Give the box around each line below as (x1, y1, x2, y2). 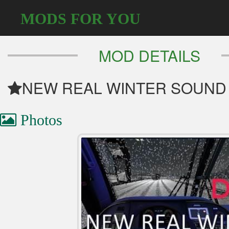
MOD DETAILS (99, 44, 201, 66)
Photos (16, 111, 62, 128)
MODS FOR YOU (20, 10, 141, 27)
